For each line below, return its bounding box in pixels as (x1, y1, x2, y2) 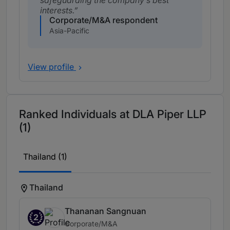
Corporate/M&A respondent (49, 15, 158, 26)
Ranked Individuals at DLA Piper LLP (19, 107, 206, 121)
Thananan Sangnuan (65, 206, 146, 217)
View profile (28, 62, 76, 72)
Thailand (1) (23, 151, 67, 162)
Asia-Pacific (49, 26, 89, 35)
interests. (40, 5, 74, 16)
